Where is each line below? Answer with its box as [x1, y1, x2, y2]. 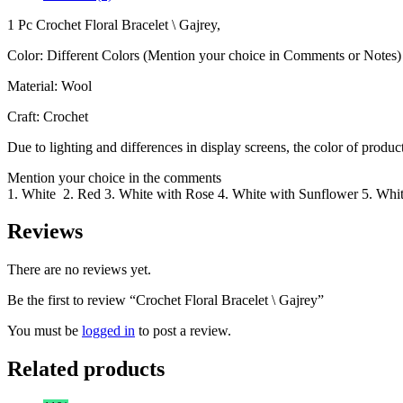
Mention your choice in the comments [7, 169, 221, 185]
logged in [82, 323, 135, 339]
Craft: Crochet [7, 108, 88, 124]
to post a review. [135, 323, 231, 339]
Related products [7, 357, 165, 381]
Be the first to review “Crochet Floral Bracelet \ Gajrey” [7, 292, 324, 309]
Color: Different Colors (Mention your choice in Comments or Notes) [7, 47, 401, 63]
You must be [7, 323, 82, 339]
